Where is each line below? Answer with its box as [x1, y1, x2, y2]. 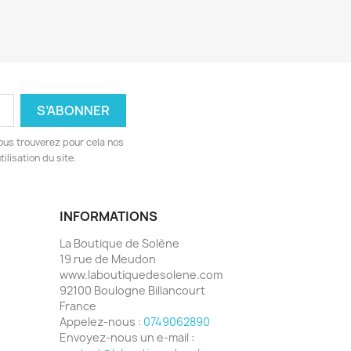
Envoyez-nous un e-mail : [60, 330, 194, 346]
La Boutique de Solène [60, 236, 179, 251]
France [60, 299, 96, 314]
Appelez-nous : [60, 314, 143, 330]
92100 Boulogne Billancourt [60, 283, 205, 299]
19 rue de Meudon [60, 251, 156, 267]
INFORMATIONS [60, 208, 157, 226]
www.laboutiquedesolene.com [60, 267, 223, 283]
